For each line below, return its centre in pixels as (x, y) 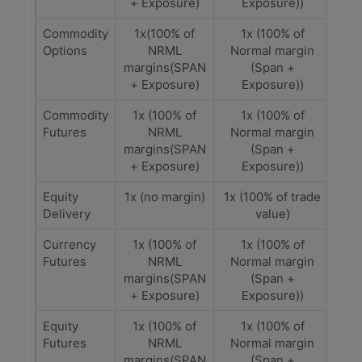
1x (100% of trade (272, 197)
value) (272, 214)
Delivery (67, 214)
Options (65, 51)
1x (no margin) (164, 197)
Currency (69, 244)
